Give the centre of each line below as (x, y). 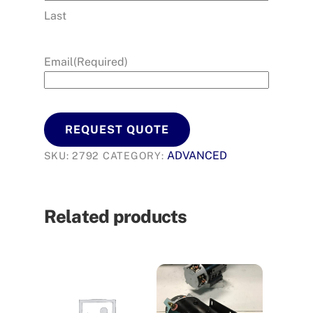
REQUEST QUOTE (117, 130)
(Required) (100, 62)
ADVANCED (197, 156)
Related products (115, 217)
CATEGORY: (135, 156)
